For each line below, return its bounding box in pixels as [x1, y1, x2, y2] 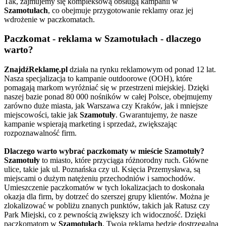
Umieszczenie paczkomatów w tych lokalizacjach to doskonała [4, 183, 204, 192]
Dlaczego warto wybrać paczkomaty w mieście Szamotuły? [4, 146, 204, 155]
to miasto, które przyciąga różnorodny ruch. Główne [40, 155, 208, 164]
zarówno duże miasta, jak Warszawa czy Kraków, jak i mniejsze [4, 101, 208, 110]
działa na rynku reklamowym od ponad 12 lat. [68, 65, 216, 74]
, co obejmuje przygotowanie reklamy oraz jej [48, 6, 193, 15]
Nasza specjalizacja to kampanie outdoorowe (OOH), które [4, 74, 192, 83]
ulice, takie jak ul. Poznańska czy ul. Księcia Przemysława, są [4, 164, 200, 174]
